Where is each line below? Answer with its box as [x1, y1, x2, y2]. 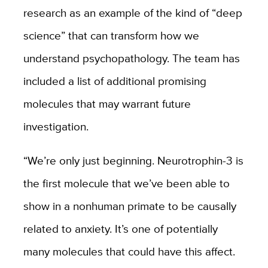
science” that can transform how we [23, 27, 199, 44]
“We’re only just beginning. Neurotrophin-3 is [23, 152, 243, 169]
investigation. [23, 118, 89, 135]
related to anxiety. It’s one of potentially [23, 220, 218, 237]
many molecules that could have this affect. [23, 243, 235, 260]
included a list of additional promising [23, 72, 206, 90]
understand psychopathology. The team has [23, 50, 240, 67]
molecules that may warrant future [23, 95, 191, 112]
